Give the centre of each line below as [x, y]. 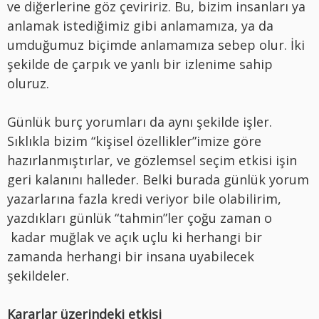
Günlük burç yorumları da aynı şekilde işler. [140, 121]
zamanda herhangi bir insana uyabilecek [131, 256]
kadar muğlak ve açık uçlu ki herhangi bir [135, 237]
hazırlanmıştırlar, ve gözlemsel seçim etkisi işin [152, 160]
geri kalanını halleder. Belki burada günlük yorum [158, 179]
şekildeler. [38, 275]
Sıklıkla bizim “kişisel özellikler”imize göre [134, 141]
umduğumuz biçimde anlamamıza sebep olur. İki [156, 45]
